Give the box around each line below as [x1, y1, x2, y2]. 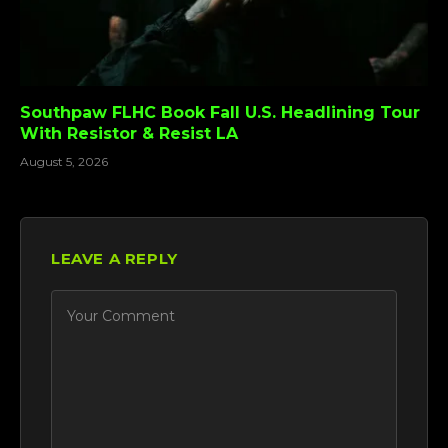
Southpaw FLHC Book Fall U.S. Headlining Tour [20, 103, 420, 123]
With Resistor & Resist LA [20, 124, 238, 144]
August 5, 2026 [20, 154, 108, 170]
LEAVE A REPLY [51, 249, 178, 269]
